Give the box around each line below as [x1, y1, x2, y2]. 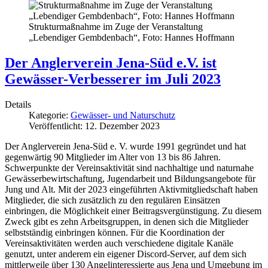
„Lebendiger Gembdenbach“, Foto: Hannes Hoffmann [29, 32, 234, 43]
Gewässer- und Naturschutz [71, 110, 175, 121]
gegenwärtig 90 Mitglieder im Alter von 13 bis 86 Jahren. [5, 152, 221, 163]
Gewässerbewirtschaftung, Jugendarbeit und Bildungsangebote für [5, 173, 255, 184]
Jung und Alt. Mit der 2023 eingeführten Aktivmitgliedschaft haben [5, 184, 258, 195]
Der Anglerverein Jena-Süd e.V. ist [5, 55, 217, 71]
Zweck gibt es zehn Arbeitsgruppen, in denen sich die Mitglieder [5, 217, 248, 227]
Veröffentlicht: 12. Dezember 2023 [29, 121, 160, 132]
